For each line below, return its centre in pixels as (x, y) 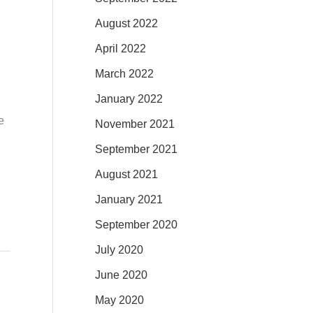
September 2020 (136, 224)
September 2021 (136, 149)
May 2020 (119, 300)
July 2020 (119, 249)
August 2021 (126, 174)
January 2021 (129, 199)
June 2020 (121, 275)
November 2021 (135, 124)
